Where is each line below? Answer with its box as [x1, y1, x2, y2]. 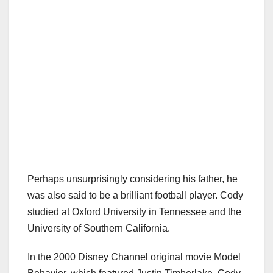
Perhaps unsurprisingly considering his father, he [27, 173, 238, 184]
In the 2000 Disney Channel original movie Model [27, 251, 241, 262]
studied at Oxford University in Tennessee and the [27, 206, 241, 217]
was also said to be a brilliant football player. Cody [27, 190, 243, 200]
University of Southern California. [27, 222, 170, 233]
